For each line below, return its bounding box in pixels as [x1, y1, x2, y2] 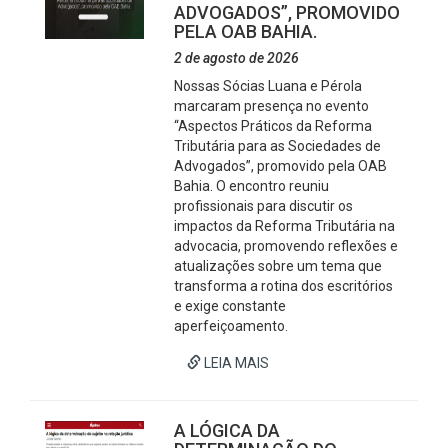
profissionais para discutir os [174, 198, 354, 214]
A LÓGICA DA [174, 420, 281, 441]
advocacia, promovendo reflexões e [174, 238, 399, 254]
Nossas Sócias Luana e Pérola [174, 78, 363, 94]
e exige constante [174, 298, 287, 314]
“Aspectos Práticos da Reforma [174, 118, 373, 134]
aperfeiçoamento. [174, 318, 289, 334]
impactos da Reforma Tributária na [174, 218, 396, 234]
